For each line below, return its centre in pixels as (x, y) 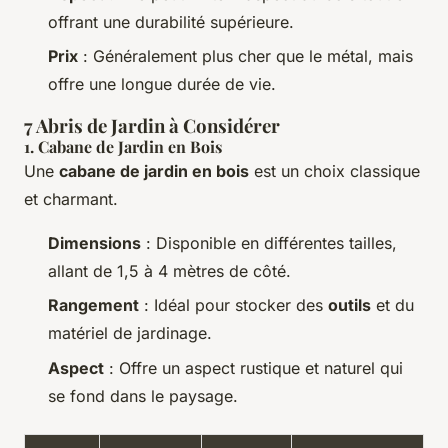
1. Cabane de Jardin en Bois (123, 146)
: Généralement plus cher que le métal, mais (245, 55)
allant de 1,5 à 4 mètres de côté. (169, 270)
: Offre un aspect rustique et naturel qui (253, 367)
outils (349, 305)
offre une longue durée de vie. (162, 83)
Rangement (93, 305)
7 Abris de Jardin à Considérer (152, 125)
